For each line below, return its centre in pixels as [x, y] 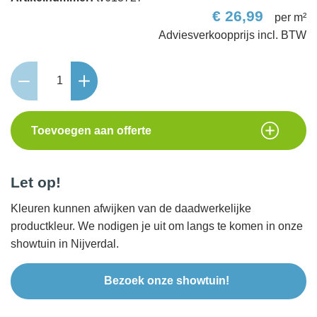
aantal [25, 122]
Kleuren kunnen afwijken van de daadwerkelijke [131, 208]
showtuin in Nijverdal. [65, 243]
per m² [290, 17]
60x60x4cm [39, 105]
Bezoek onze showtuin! [166, 280]
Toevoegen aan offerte [91, 130]
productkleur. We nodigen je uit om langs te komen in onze [157, 226]
